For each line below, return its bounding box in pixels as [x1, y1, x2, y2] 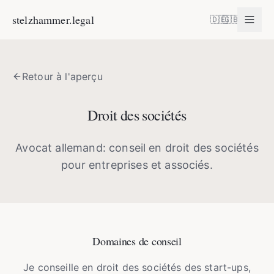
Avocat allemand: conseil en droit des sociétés [15, 141, 259, 154]
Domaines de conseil [92, 234, 182, 248]
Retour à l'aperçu [22, 70, 103, 83]
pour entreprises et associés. [61, 158, 213, 171]
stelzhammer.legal [12, 12, 94, 27]
